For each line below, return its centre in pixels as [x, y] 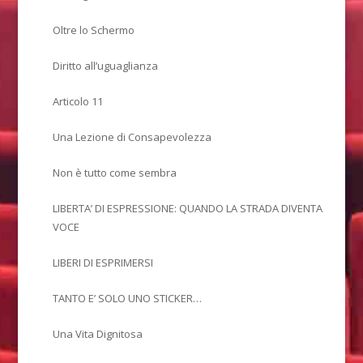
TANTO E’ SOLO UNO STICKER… [128, 298]
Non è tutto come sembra [115, 172]
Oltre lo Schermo [94, 30]
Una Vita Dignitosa [98, 333]
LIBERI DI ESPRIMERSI [103, 262]
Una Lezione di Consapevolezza [132, 137]
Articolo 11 [78, 101]
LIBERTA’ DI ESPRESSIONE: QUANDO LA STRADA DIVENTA [188, 208]
